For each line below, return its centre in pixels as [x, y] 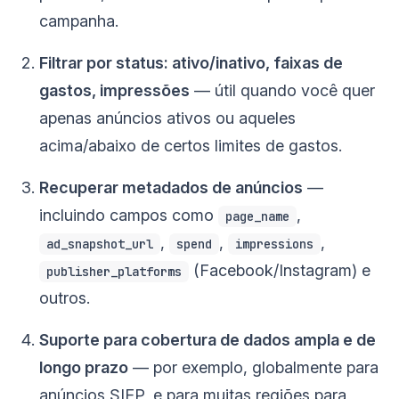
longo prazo [84, 367]
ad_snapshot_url [100, 244]
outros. [65, 297]
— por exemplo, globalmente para [253, 367]
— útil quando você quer [282, 90]
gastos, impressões [114, 90]
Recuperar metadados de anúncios [171, 187]
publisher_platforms [114, 272]
